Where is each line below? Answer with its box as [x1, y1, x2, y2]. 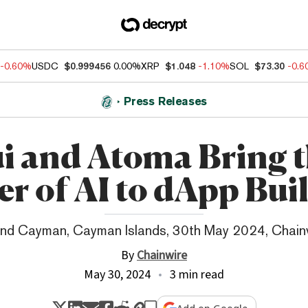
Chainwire [137, 247, 187, 264]
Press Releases [124, 95, 208, 108]
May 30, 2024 [84, 266, 151, 283]
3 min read [170, 266, 224, 283]
